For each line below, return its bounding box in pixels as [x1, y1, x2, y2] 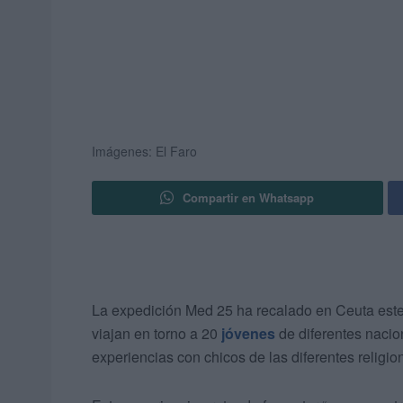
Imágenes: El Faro [92, 142, 197, 161]
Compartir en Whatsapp [183, 189, 315, 207]
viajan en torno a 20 [92, 323, 221, 345]
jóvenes [221, 323, 275, 345]
